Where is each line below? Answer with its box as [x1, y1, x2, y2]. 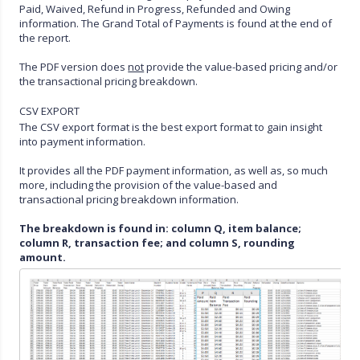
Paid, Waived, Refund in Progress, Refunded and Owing [19, 2, 291, 17]
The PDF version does [19, 59, 129, 75]
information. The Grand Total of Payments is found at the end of [19, 16, 333, 31]
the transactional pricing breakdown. [19, 74, 198, 89]
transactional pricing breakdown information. [19, 192, 242, 207]
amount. [19, 250, 67, 265]
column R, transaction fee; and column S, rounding [19, 235, 296, 251]
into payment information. [19, 134, 149, 149]
